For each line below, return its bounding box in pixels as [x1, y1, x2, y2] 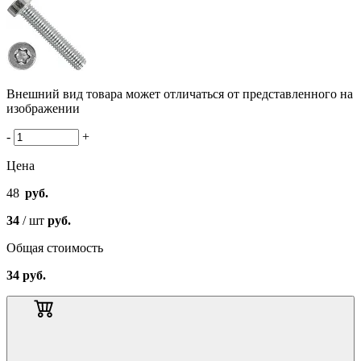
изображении [6, 101, 80, 115]
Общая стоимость [6, 240, 103, 255]
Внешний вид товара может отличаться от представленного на [6, 86, 353, 101]
